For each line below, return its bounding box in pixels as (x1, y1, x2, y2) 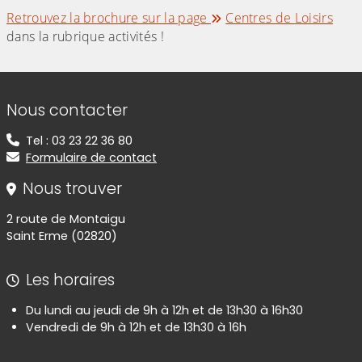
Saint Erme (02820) (6, 228, 117, 245)
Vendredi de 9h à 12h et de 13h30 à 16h (26, 319, 246, 336)
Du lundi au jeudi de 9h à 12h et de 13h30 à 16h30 (26, 302, 303, 319)
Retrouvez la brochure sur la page (6, 9, 211, 27)
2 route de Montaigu (6, 211, 125, 228)
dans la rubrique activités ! (6, 27, 164, 46)
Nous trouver (23, 178, 122, 200)
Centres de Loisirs (225, 9, 333, 27)
